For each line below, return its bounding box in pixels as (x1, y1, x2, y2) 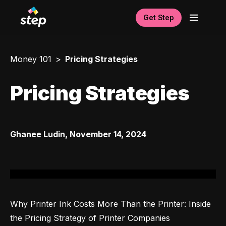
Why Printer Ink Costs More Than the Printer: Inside (10, 199, 211, 209)
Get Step (143, 13, 174, 22)
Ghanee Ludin (10, 129, 65, 139)
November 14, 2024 (70, 129, 146, 139)
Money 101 (10, 54, 51, 64)
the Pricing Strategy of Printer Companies (10, 213, 170, 223)
